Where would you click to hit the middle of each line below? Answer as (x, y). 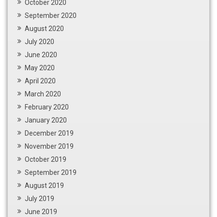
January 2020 (46, 120)
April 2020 (40, 81)
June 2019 (41, 211)
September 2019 (51, 172)
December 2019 (49, 133)
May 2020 (40, 68)
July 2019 (39, 198)
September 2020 (51, 15)
